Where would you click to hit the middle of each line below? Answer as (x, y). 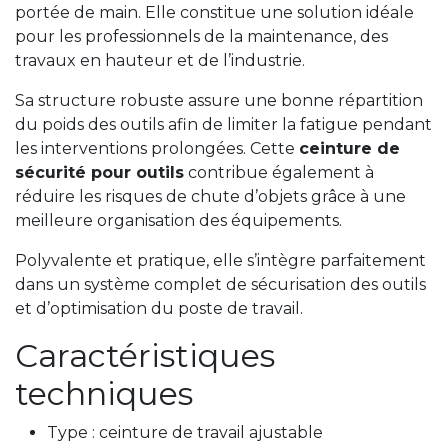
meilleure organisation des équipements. (178, 221)
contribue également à (279, 173)
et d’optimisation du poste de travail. (159, 309)
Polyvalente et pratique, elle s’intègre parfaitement (220, 261)
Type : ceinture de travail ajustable (185, 433)
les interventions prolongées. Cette (157, 149)
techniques (104, 394)
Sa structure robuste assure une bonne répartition (219, 101)
